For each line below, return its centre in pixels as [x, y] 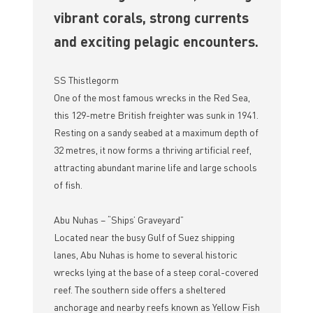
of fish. [68, 185]
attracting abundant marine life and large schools [155, 167]
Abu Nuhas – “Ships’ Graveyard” [118, 220]
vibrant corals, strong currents [151, 18]
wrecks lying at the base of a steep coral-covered [156, 272]
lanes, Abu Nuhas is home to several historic [145, 255]
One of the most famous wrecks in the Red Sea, [152, 97]
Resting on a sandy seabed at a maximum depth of [156, 132]
